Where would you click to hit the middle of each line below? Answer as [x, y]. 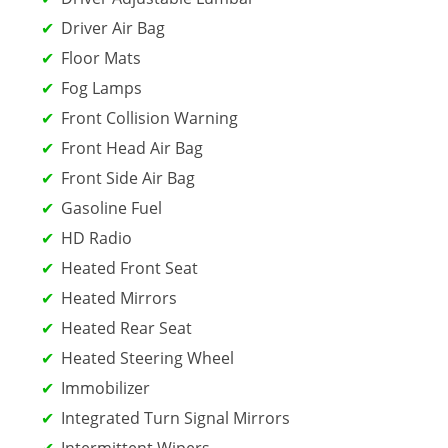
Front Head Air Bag [132, 147]
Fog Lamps [101, 87]
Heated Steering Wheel [147, 357]
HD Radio [96, 237]
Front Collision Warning [149, 117]
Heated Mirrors [119, 297]
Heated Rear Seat [126, 327]
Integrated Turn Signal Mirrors [175, 417]
